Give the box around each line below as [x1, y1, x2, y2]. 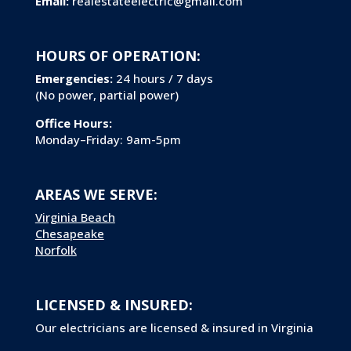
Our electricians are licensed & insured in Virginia [34, 320, 313, 336]
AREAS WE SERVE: [34, 185, 157, 204]
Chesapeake [34, 226, 104, 242]
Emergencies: [34, 71, 113, 87]
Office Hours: [34, 115, 112, 132]
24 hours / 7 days [112, 71, 213, 87]
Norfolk [34, 242, 77, 259]
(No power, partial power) [34, 87, 179, 103]
